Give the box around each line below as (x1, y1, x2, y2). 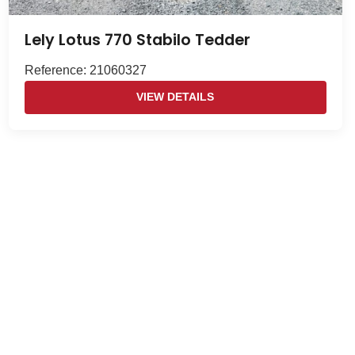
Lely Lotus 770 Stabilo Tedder (24, 29, 250, 52)
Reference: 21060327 (24, 63, 147, 78)
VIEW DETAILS (136, 91, 215, 104)
